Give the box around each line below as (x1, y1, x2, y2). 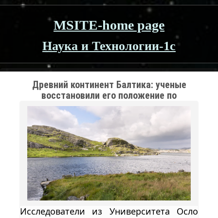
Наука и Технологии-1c (42, 39, 176, 53)
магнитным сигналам (64, 100, 154, 112)
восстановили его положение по (41, 90, 177, 101)
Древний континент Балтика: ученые (32, 79, 186, 91)
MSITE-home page (54, 18, 164, 33)
